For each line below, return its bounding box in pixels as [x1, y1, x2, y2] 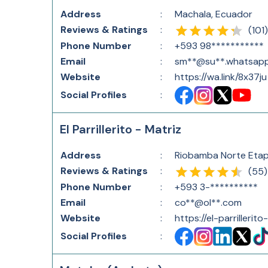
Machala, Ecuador [175, 8, 252, 20]
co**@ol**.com [175, 196, 242, 209]
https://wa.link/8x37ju [175, 71, 267, 83]
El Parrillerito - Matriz [60, 121, 181, 137]
